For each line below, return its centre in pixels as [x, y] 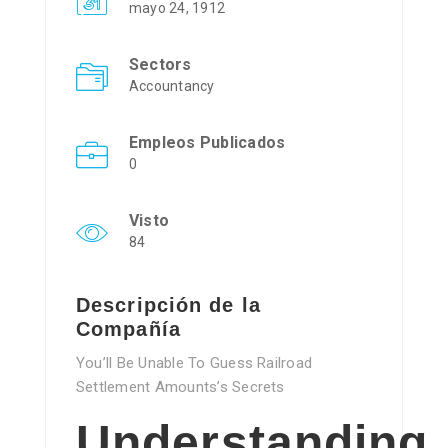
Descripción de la [168, 305]
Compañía [128, 329]
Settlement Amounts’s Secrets [180, 387]
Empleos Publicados [207, 143]
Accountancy [172, 86]
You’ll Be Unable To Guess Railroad [194, 363]
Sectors [160, 65]
